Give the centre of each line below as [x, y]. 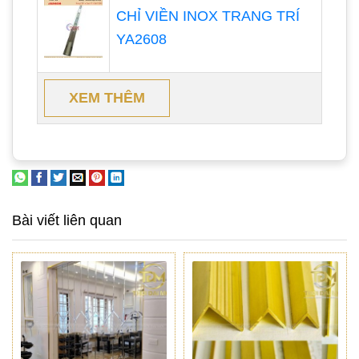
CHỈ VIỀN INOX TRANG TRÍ [208, 16]
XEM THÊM [107, 97]
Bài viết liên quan [67, 220]
